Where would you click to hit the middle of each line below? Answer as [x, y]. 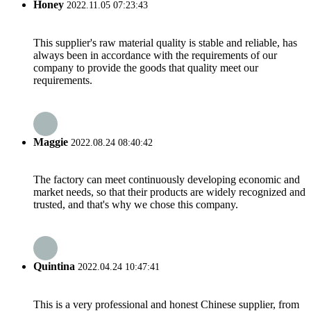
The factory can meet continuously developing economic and [167, 180]
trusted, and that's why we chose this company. [136, 205]
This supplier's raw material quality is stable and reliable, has [165, 42]
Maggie [51, 142]
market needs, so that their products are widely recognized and [169, 192]
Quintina [54, 267]
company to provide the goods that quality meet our [146, 67]
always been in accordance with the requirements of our [155, 55]
